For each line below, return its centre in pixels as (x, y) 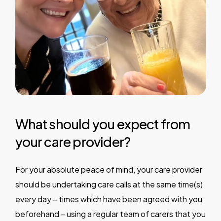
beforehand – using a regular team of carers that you (110, 214)
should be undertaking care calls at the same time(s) (109, 184)
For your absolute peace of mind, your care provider (109, 169)
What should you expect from (103, 124)
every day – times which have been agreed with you (109, 199)
